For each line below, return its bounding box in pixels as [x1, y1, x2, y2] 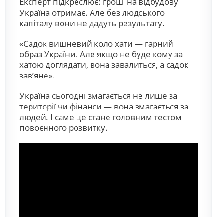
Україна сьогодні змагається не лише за [19, 90, 177, 101]
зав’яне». [19, 70, 55, 81]
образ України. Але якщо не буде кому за [19, 48, 183, 60]
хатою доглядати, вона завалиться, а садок [19, 59, 188, 70]
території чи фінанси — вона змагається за [19, 101, 188, 112]
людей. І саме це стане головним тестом [19, 111, 182, 123]
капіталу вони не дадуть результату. [19, 17, 165, 29]
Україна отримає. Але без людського [19, 7, 165, 18]
